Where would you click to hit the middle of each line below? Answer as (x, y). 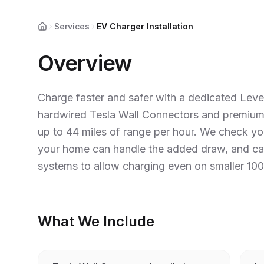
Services (72, 26)
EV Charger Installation (145, 26)
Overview (85, 63)
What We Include (96, 221)
